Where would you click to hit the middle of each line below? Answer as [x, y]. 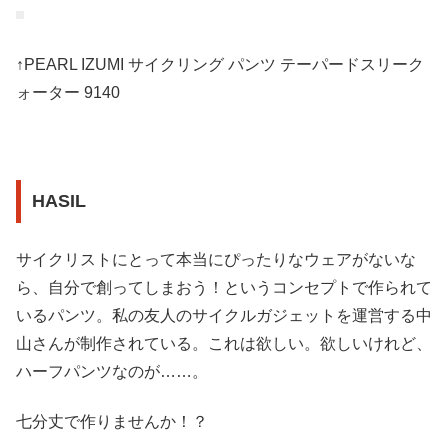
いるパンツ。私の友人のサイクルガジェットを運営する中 [224, 315]
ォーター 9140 [68, 92]
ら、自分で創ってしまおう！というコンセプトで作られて [224, 287]
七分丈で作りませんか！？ [112, 422]
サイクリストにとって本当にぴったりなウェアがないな [216, 259]
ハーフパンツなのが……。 [112, 371]
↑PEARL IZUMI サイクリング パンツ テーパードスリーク [220, 64]
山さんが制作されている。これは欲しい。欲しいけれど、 [224, 343]
